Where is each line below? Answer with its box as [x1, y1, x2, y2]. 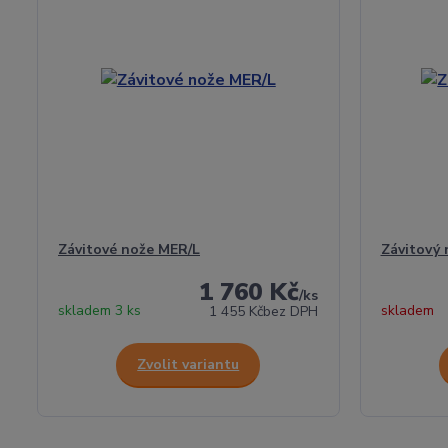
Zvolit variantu [137, 355, 240, 374]
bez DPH [263, 302, 319, 321]
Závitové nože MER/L [58, 240, 200, 259]
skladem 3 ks [58, 301, 141, 320]
